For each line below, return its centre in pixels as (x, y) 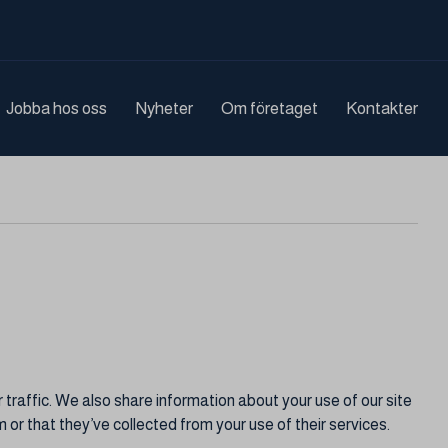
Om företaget (269, 108)
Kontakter (381, 108)
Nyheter (163, 108)
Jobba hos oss (56, 108)
